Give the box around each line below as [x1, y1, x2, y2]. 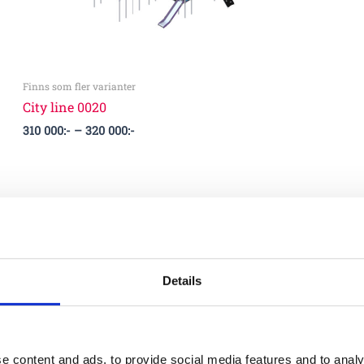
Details [162, 273, 202, 288]
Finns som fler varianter [23, 79, 136, 93]
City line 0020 [23, 97, 107, 115]
